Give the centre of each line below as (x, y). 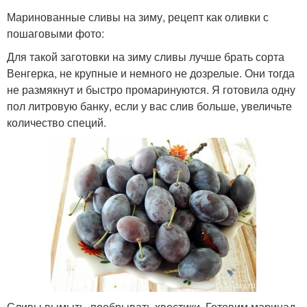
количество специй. (57, 122)
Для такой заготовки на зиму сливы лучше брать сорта (146, 57)
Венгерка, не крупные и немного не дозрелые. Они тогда (151, 73)
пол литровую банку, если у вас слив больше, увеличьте (149, 106)
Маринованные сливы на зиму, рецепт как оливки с (138, 17)
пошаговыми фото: (56, 33)
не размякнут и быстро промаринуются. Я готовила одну (151, 89)
